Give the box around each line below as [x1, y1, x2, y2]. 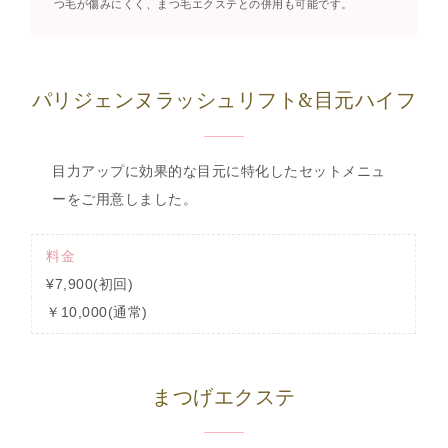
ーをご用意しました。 [52, 190, 198, 207]
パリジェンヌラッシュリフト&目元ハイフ [31, 89, 417, 115]
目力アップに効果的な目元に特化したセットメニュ [52, 162, 386, 179]
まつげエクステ [152, 385, 296, 411]
